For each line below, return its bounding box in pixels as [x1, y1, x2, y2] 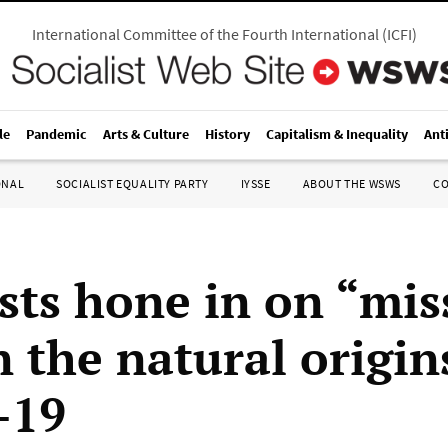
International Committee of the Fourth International [31, 24, 379, 44]
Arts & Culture [103, 125, 189, 143]
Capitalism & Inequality [266, 125, 408, 143]
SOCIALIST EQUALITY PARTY [56, 176, 209, 191]
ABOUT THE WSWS [302, 176, 401, 191]
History [205, 125, 250, 143]
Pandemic [26, 125, 87, 143]
